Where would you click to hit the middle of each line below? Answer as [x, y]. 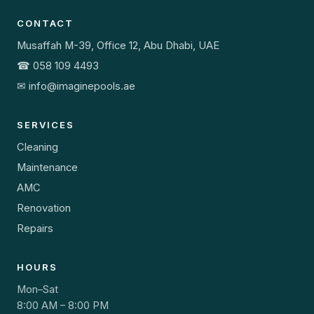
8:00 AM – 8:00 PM [63, 306]
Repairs [35, 228]
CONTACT [45, 23]
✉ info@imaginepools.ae [76, 86]
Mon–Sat [37, 289]
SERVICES [46, 125]
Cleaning [37, 147]
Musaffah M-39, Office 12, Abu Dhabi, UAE [118, 46]
